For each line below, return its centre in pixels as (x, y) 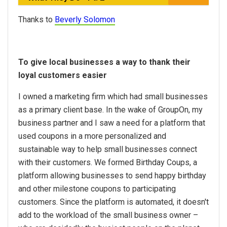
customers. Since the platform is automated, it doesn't (113, 202)
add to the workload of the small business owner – (108, 215)
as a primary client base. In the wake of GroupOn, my (110, 110)
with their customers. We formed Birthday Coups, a (108, 163)
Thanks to (36, 20)
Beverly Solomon (85, 20)
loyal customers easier (63, 75)
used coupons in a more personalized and (92, 136)
